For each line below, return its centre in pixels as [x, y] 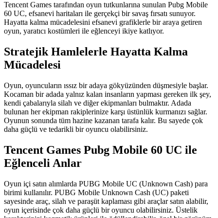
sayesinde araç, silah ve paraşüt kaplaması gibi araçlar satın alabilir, [106, 201]
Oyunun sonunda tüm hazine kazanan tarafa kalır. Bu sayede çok [103, 120]
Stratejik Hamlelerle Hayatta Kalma [96, 51]
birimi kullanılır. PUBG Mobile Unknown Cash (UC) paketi [96, 192]
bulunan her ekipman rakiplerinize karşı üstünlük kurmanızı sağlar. [106, 111]
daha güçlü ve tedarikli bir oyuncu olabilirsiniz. [76, 129]
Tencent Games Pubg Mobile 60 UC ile [100, 150]
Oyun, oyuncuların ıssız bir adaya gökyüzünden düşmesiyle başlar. [106, 85]
